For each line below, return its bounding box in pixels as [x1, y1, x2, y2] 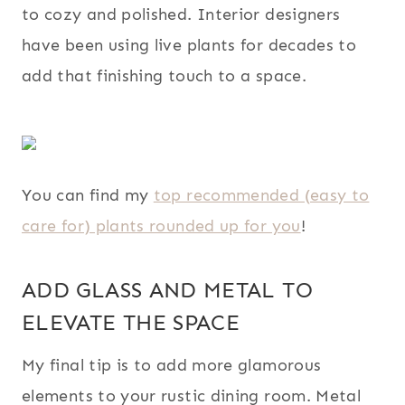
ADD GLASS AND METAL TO [22, 276, 313, 303]
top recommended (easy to [153, 184, 370, 205]
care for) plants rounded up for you [22, 215, 301, 236]
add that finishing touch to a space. [22, 65, 306, 86]
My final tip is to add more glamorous [22, 354, 322, 375]
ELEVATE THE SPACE [22, 308, 240, 335]
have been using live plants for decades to [22, 34, 357, 55]
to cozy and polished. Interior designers [22, 4, 341, 24]
